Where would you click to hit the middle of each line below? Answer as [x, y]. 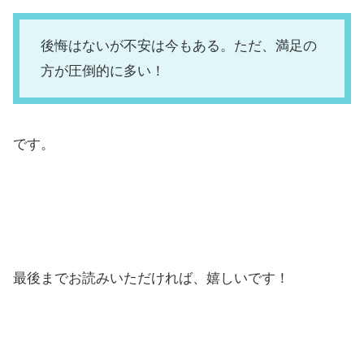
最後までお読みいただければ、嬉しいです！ [151, 278]
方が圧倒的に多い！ [102, 71]
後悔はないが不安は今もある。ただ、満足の [178, 45]
